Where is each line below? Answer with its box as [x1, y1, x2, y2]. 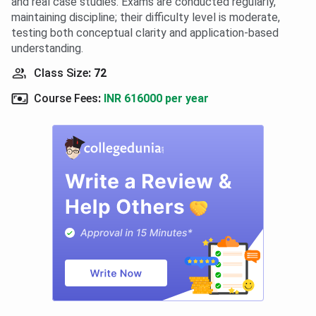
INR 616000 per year [104, 92, 209, 106]
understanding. [11, 42, 83, 56]
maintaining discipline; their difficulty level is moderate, [11, 11, 280, 25]
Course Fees [34, 92, 98, 106]
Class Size [34, 66, 88, 80]
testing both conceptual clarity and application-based [11, 26, 279, 40]
